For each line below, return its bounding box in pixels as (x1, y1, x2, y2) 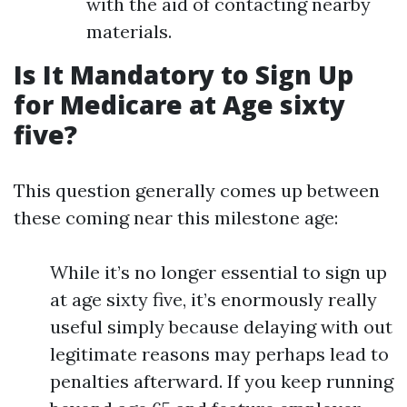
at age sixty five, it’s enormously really (50, 288, 377, 311)
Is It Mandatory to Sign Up (14, 57, 353, 92)
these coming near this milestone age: (14, 206, 338, 229)
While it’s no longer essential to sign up (50, 261, 387, 283)
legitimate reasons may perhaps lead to (50, 342, 389, 365)
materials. (86, 20, 172, 43)
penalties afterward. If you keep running (50, 370, 393, 392)
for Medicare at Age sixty (14, 87, 345, 122)
